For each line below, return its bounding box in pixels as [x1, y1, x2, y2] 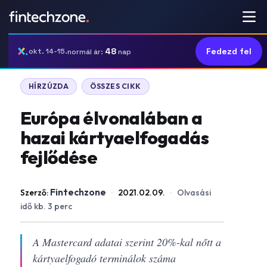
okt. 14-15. [29, 46, 67, 56]
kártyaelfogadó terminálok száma [32, 251, 176, 265]
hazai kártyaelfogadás [20, 126, 209, 149]
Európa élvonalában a [20, 107, 203, 129]
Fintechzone [49, 186, 106, 198]
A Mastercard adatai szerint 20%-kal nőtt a [32, 235, 221, 249]
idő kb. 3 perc [20, 201, 72, 212]
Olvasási [176, 187, 211, 198]
